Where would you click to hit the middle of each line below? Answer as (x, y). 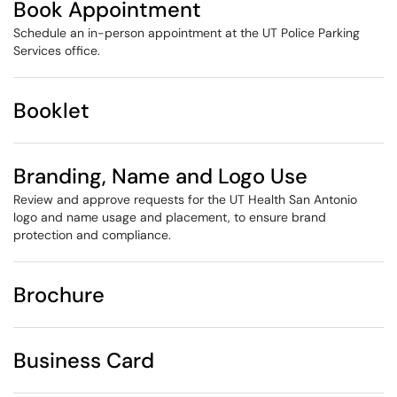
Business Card (84, 360)
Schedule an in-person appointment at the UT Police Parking (187, 33)
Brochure (59, 295)
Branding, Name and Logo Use (160, 176)
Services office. (57, 51)
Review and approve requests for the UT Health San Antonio (185, 199)
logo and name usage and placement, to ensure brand (170, 217)
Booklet (51, 110)
